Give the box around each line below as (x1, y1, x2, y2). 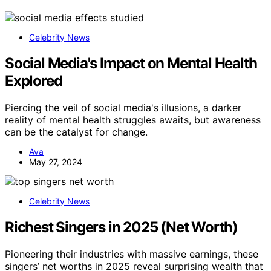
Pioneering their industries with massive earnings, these (5, 247, 258, 260)
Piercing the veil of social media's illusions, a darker (5, 101, 241, 114)
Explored (5, 71, 62, 90)
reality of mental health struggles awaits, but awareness (5, 113, 261, 126)
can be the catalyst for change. (5, 125, 148, 138)
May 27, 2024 (29, 156, 82, 167)
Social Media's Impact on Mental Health (5, 54, 257, 72)
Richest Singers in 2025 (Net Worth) (5, 218, 238, 236)
